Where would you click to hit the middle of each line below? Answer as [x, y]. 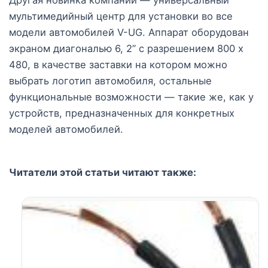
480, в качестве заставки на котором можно [118, 64]
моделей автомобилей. [66, 129]
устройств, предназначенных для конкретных [122, 113]
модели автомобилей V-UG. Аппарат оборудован [129, 32]
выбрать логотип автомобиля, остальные [110, 80]
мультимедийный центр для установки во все [121, 16]
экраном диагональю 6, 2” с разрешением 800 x [126, 48]
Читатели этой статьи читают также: [103, 172]
